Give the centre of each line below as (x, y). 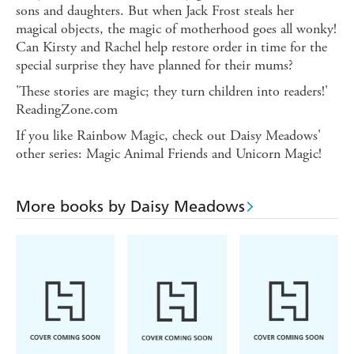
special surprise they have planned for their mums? (154, 66)
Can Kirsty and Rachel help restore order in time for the (171, 47)
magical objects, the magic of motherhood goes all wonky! (176, 29)
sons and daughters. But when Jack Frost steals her (155, 11)
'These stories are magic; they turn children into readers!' (172, 92)
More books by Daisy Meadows (130, 207)
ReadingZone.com (67, 110)
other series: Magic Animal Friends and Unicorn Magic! (169, 154)
